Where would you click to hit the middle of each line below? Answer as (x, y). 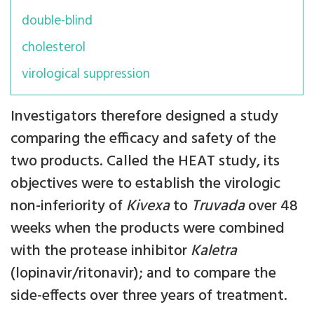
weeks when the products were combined (148, 229)
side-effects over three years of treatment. (149, 296)
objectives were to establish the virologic (145, 184)
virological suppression (86, 74)
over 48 (271, 206)
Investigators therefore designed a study (144, 117)
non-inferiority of (68, 206)
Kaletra (214, 251)
